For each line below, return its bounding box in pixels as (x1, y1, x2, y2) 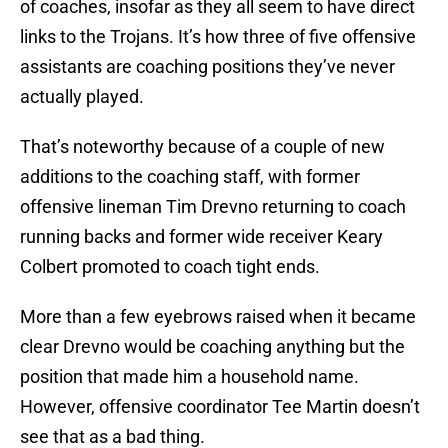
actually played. (20, 86, 144, 108)
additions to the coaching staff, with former (20, 166, 360, 188)
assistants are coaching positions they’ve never (20, 56, 395, 78)
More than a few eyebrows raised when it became (20, 306, 416, 328)
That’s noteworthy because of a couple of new (20, 136, 385, 158)
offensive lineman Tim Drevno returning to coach (20, 196, 406, 218)
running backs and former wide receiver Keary (20, 226, 383, 248)
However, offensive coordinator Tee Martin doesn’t (20, 396, 420, 418)
